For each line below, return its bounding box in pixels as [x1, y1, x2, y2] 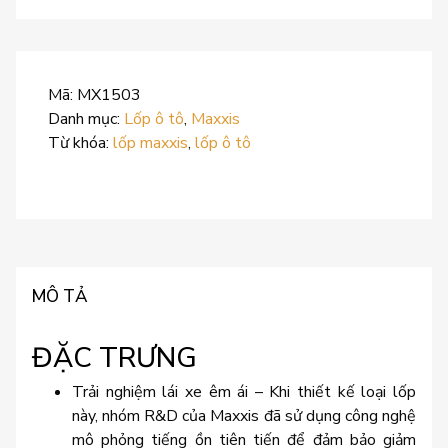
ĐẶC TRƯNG [32, 338, 197, 377]
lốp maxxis [113, 132, 188, 155]
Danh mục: [48, 108, 124, 131]
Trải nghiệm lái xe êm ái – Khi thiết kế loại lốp [72, 380, 416, 403]
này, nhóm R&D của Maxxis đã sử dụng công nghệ [72, 404, 416, 427]
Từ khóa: [48, 132, 113, 155]
